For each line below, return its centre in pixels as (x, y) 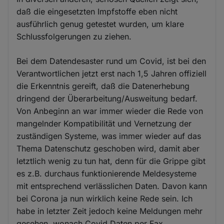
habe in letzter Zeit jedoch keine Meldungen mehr (110, 211)
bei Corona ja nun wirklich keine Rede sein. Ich (105, 199)
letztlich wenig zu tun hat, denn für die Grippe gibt (111, 161)
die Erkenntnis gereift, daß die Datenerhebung (103, 86)
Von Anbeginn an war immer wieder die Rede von (110, 111)
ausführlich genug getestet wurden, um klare (100, 24)
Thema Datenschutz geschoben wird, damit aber (108, 149)
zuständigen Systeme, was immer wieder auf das (109, 136)
